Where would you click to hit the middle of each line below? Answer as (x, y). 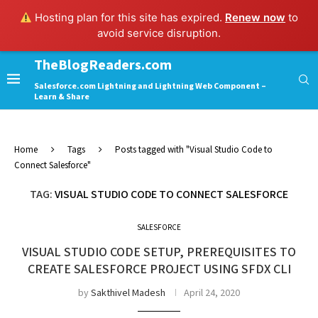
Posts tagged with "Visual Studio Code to (194, 150)
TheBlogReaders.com (103, 65)
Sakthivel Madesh (128, 293)
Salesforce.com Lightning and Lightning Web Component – (150, 86)
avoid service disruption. (159, 33)
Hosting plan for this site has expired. (129, 17)
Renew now (256, 17)
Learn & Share (62, 97)
